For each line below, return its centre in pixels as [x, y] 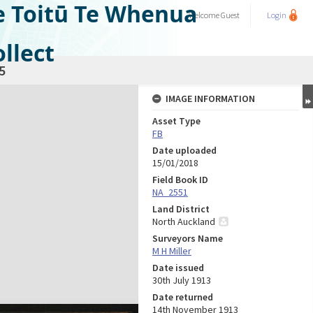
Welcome [205, 15]
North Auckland [184, 221]
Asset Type [176, 121]
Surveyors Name [188, 238]
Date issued [178, 268]
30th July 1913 [182, 280]
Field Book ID [180, 180]
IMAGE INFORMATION [210, 99]
